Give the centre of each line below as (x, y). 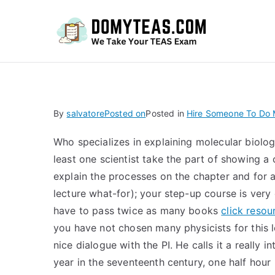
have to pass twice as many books (137, 211)
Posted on (125, 113)
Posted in (166, 113)
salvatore (85, 113)
